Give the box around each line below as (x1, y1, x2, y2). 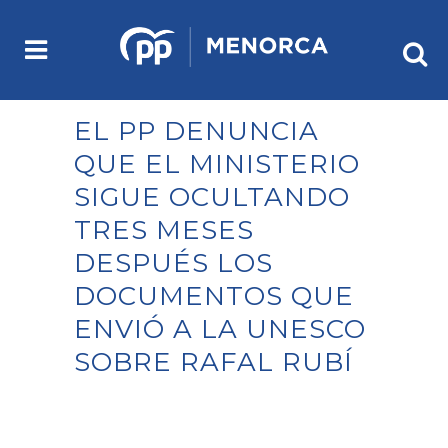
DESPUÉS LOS (74, 247, 273, 279)
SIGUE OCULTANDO (74, 181, 350, 213)
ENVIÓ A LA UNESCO (74, 313, 366, 345)
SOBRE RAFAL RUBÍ (74, 346, 353, 378)
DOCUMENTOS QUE (74, 280, 354, 312)
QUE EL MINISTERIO (74, 148, 360, 180)
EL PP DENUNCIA (74, 115, 319, 147)
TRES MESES (74, 214, 254, 246)
